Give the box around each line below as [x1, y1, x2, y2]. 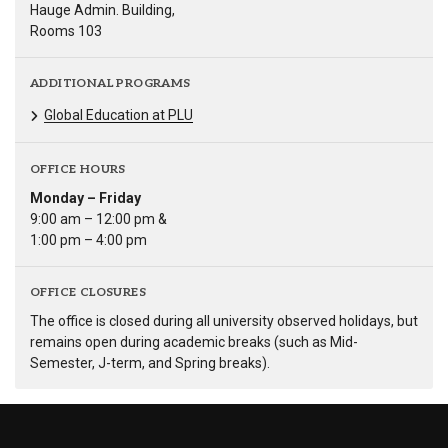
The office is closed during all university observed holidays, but [30, 312, 418, 329]
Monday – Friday [30, 189, 141, 206]
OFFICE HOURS [30, 161, 126, 177]
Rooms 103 [30, 23, 102, 40]
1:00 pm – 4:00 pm [30, 231, 147, 248]
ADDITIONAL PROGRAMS [30, 76, 191, 92]
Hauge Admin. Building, [30, 2, 175, 19]
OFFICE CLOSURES [30, 284, 146, 300]
